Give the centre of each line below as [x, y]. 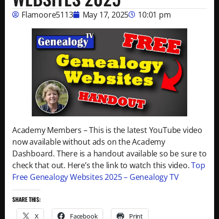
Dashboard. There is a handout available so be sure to [109, 153]
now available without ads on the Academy [89, 142]
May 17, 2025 [106, 15]
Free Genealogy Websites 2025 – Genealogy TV [96, 177]
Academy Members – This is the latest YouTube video [107, 130]
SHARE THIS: [26, 199]
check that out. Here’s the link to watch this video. [102, 165]
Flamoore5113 [47, 15]
